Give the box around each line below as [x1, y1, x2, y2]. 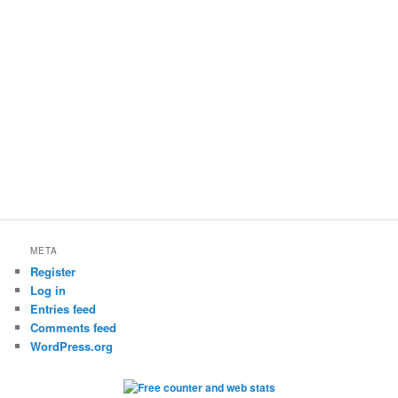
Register [30, 263, 76, 281]
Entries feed [30, 300, 97, 318]
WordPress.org [30, 338, 114, 355]
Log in [30, 282, 67, 299]
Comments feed [30, 319, 117, 337]
